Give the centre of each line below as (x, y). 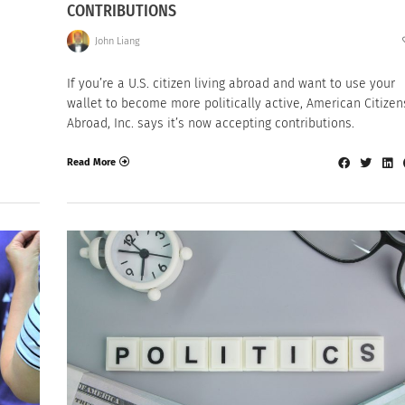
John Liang (117, 41)
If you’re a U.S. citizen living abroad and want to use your (231, 84)
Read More (91, 162)
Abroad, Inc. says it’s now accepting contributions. (211, 124)
